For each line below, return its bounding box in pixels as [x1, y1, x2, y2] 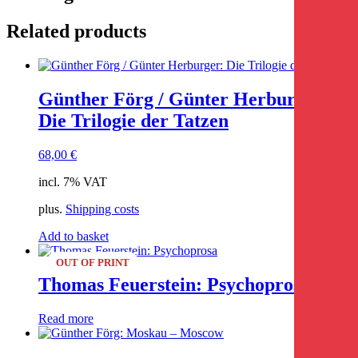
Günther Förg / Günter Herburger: [38, 88, 329, 109]
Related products [6, 21, 146, 42]
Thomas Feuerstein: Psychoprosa [38, 273, 310, 295]
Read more [38, 311, 93, 325]
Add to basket [38, 229, 109, 243]
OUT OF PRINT [56, 256, 129, 268]
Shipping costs [66, 201, 139, 216]
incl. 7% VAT [38, 174, 107, 189]
